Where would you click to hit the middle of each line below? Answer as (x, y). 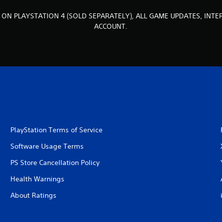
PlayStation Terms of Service (56, 130)
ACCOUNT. (111, 26)
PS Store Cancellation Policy (55, 163)
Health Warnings (37, 179)
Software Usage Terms (47, 146)
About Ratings (33, 195)
